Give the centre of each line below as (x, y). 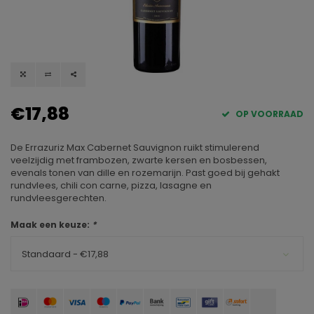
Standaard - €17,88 (65, 254)
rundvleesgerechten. (59, 198)
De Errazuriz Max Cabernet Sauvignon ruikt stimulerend (135, 148)
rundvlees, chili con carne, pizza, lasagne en (111, 186)
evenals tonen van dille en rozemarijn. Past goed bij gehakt (145, 173)
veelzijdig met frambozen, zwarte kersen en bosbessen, (139, 161)
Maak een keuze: (51, 225)
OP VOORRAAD (268, 114)
